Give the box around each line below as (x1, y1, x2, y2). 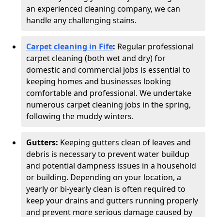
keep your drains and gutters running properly (26, 195, 198, 206)
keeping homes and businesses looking (26, 76, 171, 87)
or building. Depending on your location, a (26, 172, 181, 183)
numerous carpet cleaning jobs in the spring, (26, 99, 191, 110)
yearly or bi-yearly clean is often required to (26, 184, 186, 194)
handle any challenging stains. (26, 15, 139, 26)
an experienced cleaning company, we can (26, 3, 180, 14)
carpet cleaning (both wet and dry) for (26, 53, 166, 63)
